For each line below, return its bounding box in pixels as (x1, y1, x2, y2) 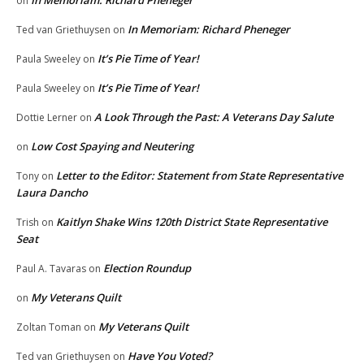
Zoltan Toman (16, 320, 81, 335)
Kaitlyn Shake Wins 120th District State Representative (56, 214, 327, 230)
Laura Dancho (16, 185, 88, 201)
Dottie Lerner (16, 110, 77, 125)
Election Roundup (103, 261, 191, 276)
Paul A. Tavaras (16, 262, 86, 276)
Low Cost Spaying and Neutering (31, 139, 193, 154)
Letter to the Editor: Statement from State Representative (56, 168, 343, 184)
